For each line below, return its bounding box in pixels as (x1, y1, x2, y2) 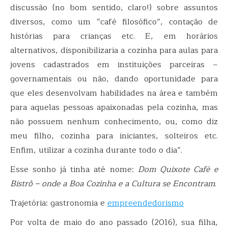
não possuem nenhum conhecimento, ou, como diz (10, 115, 218, 128)
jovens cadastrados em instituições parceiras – (10, 58, 218, 71)
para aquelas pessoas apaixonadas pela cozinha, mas (10, 100, 218, 114)
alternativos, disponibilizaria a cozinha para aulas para (10, 43, 218, 57)
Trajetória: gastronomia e (10, 196, 107, 210)
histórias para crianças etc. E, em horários (10, 29, 218, 43)
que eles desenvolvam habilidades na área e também (10, 86, 218, 100)
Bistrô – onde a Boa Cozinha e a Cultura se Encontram (10, 177, 215, 190)
